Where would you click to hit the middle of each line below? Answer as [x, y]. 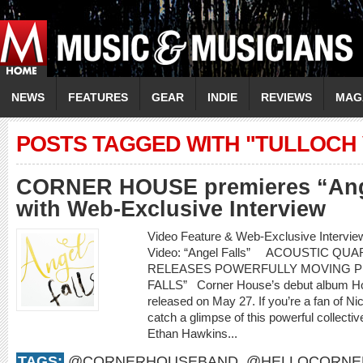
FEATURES [98, 97]
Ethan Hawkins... [194, 333]
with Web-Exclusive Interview [171, 209]
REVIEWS [286, 97]
